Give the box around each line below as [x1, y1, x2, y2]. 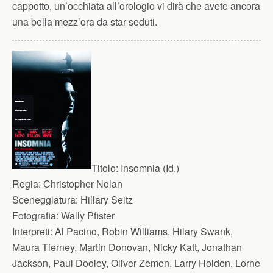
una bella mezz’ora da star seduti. [12, 15, 157, 29]
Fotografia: [12, 208, 58, 222]
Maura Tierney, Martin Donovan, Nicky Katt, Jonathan [12, 240, 242, 254]
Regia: [12, 177, 41, 191]
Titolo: [91, 161, 118, 175]
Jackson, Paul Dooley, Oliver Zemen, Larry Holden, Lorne [12, 256, 260, 270]
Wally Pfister [58, 208, 115, 222]
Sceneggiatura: [12, 193, 78, 207]
